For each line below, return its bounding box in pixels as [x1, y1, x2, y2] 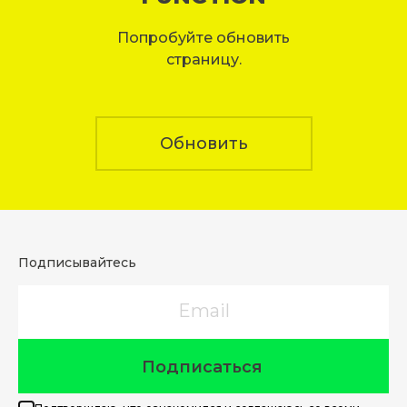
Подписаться [142, 356, 263, 377]
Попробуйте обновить [117, 28, 290, 46]
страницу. [165, 50, 242, 68]
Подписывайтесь [18, 253, 136, 271]
